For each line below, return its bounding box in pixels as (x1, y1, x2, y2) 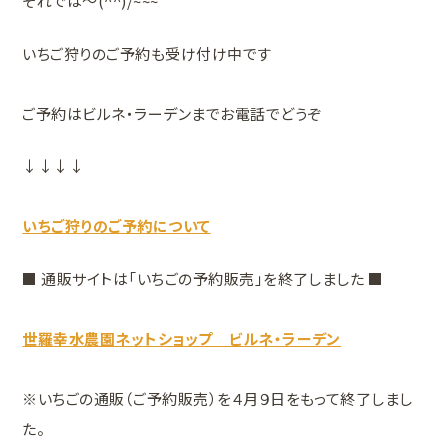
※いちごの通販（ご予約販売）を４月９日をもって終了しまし (22, 387, 413, 409)
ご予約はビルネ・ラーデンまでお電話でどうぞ (22, 102, 322, 124)
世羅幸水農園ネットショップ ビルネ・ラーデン (22, 327, 341, 349)
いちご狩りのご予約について (22, 215, 211, 237)
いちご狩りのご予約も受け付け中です (22, 42, 288, 64)
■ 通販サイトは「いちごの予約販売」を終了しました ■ (22, 267, 384, 289)
